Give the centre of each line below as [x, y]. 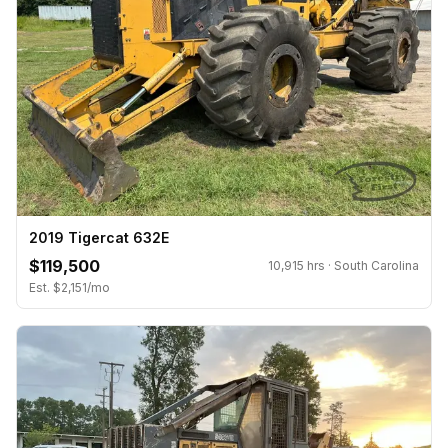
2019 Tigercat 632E [99, 237]
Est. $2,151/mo [69, 287]
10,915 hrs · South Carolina [343, 265]
